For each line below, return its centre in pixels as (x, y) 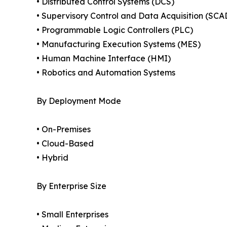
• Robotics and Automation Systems (106, 72)
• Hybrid (52, 157)
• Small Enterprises (72, 214)
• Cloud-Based (65, 143)
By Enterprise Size (71, 186)
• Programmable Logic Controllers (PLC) (115, 30)
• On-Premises (64, 129)
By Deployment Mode (79, 101)
